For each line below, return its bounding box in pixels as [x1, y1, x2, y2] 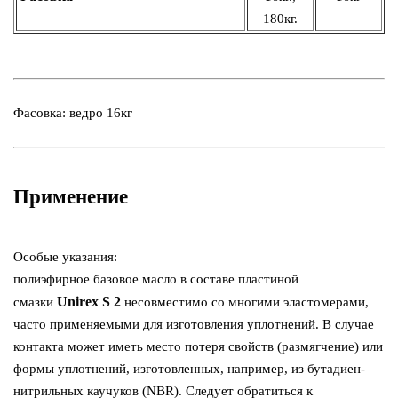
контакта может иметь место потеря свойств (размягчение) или [13, 338, 383, 354]
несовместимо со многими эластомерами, [121, 294, 369, 309]
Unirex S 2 [57, 293, 121, 309]
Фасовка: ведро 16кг [13, 105, 132, 120]
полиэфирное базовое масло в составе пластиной [13, 271, 298, 286]
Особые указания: [13, 249, 117, 264]
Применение [13, 185, 128, 208]
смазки [13, 294, 57, 309]
